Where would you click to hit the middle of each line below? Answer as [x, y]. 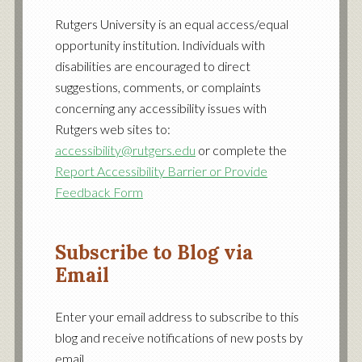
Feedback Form [99, 192]
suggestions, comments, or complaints [158, 87]
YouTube [192, 23]
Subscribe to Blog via [154, 253]
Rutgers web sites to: [112, 129]
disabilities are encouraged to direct [152, 66]
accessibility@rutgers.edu [125, 150]
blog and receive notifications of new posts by [179, 337]
